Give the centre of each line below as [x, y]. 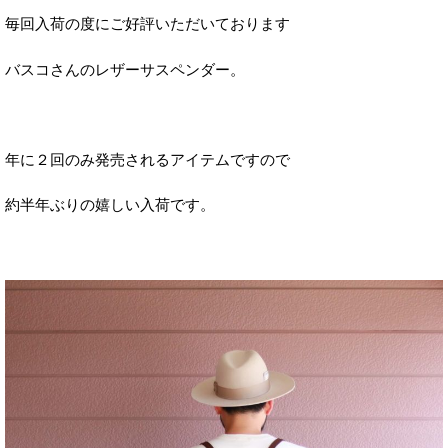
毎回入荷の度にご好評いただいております [147, 24]
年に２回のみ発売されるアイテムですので [147, 159]
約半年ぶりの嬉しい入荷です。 [110, 205]
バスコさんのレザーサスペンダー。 [125, 69]
